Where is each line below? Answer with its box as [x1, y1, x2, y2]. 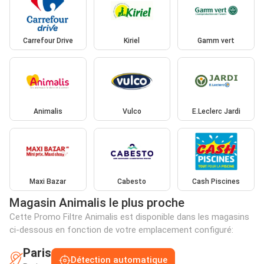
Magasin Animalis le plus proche [9, 196, 184, 210]
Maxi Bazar [29, 177, 67, 186]
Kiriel [124, 37, 140, 45]
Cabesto [117, 177, 147, 186]
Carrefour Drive [22, 37, 73, 45]
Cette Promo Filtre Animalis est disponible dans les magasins [9, 212, 249, 223]
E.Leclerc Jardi [192, 107, 240, 115]
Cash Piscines [192, 177, 240, 186]
